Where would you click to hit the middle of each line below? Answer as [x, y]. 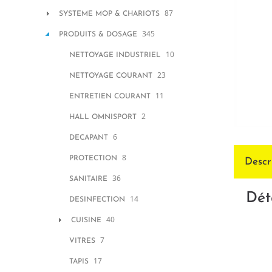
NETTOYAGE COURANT [111, 76]
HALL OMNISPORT [103, 117]
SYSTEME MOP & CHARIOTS [109, 14]
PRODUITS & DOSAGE [98, 35]
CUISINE [86, 220]
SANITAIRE [88, 179]
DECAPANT [89, 138]
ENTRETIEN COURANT [110, 97]
